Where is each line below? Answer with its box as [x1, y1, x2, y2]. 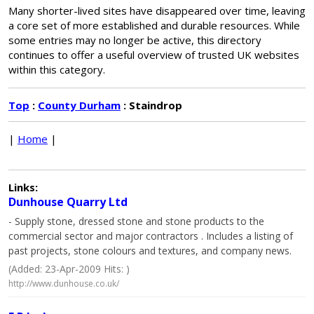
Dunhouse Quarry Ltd [8, 194, 128, 210]
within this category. [8, 62, 105, 76]
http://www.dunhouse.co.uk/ [8, 278, 119, 289]
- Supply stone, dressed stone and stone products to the [8, 214, 264, 228]
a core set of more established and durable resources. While [8, 18, 300, 32]
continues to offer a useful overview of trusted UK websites [8, 48, 299, 62]
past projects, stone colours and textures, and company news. [8, 244, 292, 257]
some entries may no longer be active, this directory [8, 33, 261, 47]
